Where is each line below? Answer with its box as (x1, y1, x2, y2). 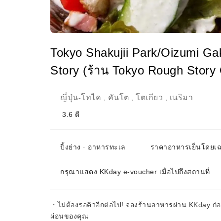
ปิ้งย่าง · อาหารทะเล (60, 143, 126, 151)
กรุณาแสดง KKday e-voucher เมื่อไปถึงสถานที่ (60, 168, 210, 176)
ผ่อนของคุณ (50, 212, 88, 220)
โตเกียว (136, 93, 163, 102)
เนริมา (169, 93, 193, 102)
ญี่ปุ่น (60, 93, 78, 102)
